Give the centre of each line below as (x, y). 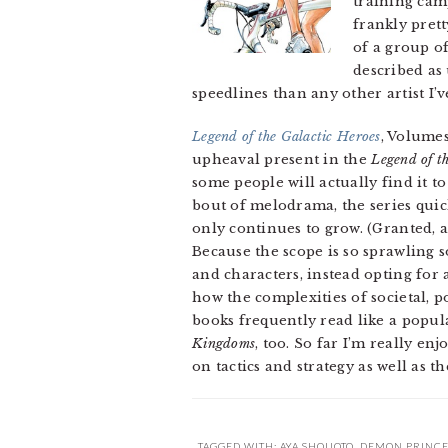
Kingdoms (224, 343)
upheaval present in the (282, 159)
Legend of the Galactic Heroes (286, 136)
